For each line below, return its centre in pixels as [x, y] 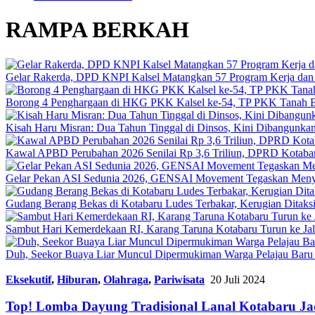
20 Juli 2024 [238, 279]
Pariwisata [179, 279]
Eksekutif [28, 279]
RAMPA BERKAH [97, 30]
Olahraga [126, 279]
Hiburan [77, 279]
